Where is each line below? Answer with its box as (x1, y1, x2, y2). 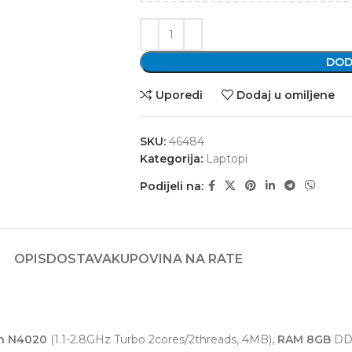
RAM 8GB (274, 332, 331, 347)
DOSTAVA (46, 251, 112, 267)
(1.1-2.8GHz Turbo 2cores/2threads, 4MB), (47, 332, 274, 347)
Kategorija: (139, 152, 203, 167)
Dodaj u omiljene (236, 87, 335, 102)
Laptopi (205, 152, 247, 167)
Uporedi (155, 87, 203, 102)
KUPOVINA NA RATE (111, 251, 243, 267)
